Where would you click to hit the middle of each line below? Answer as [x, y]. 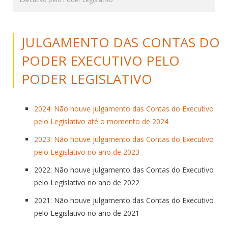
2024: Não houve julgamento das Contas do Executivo [124, 108]
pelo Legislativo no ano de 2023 [87, 152]
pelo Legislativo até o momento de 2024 [101, 121]
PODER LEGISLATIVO [87, 79]
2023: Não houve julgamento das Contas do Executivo [124, 139]
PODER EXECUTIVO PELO [101, 60]
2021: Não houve [63, 200]
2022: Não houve [63, 169]
